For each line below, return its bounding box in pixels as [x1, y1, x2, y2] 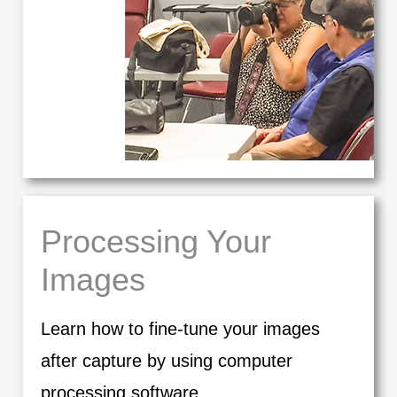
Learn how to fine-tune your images [40, 319, 320, 339]
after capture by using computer [40, 351, 292, 370]
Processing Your [40, 223, 271, 260]
